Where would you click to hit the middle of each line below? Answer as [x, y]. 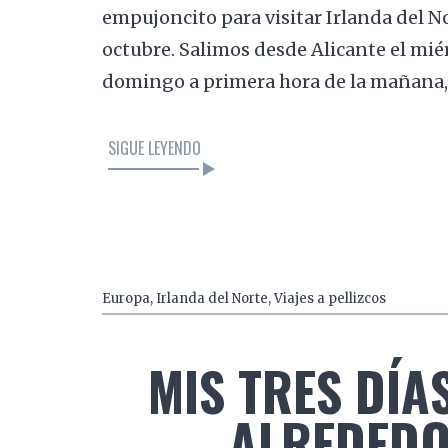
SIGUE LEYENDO [155, 148]
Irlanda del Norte [212, 299]
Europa [126, 299]
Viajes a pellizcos [330, 299]
